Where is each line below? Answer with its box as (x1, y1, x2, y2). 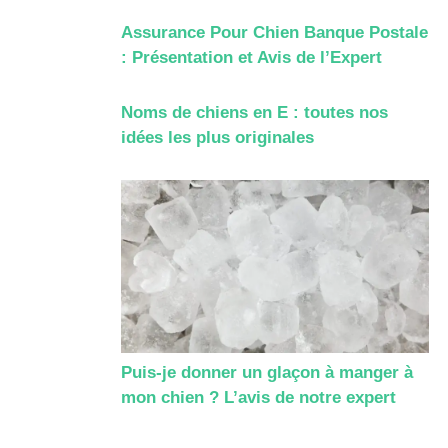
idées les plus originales (121, 128, 314, 148)
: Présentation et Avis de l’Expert (121, 48, 382, 68)
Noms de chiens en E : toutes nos (121, 103, 388, 123)
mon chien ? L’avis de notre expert (121, 388, 396, 408)
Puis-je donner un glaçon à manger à (121, 363, 413, 383)
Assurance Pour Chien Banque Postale (121, 23, 428, 43)
